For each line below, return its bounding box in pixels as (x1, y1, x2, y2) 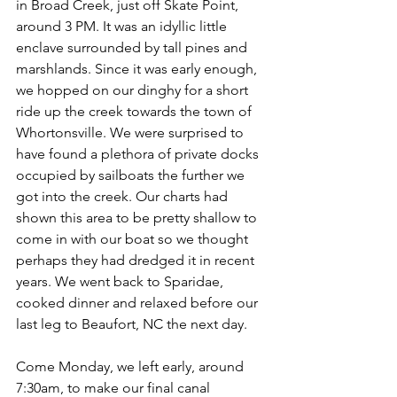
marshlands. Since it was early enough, (16, 60, 261, 77)
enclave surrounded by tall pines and (16, 39, 251, 56)
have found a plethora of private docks (16, 145, 262, 162)
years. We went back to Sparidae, (16, 273, 227, 290)
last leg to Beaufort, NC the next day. (16, 315, 251, 332)
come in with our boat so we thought (16, 230, 252, 247)
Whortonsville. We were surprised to (16, 124, 247, 141)
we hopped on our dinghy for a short (16, 82, 252, 98)
